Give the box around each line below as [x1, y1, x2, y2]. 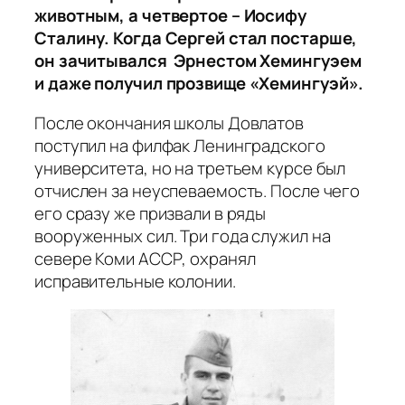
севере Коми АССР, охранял [34, 246, 256, 270]
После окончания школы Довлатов [34, 110, 304, 135]
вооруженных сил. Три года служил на [34, 223, 331, 248]
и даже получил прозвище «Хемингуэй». [34, 71, 364, 96]
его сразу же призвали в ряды [34, 201, 267, 225]
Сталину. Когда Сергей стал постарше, [34, 26, 358, 51]
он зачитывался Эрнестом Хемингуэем [34, 49, 362, 73]
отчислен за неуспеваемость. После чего [34, 178, 361, 202]
